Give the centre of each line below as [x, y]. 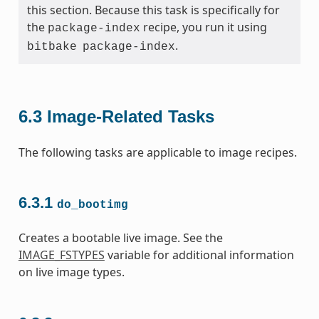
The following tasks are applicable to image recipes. [157, 152]
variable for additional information [199, 255]
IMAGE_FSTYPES [61, 255]
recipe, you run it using [203, 27]
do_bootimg [92, 205]
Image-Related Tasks [130, 116]
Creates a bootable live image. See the [120, 238]
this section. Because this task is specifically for [153, 10]
